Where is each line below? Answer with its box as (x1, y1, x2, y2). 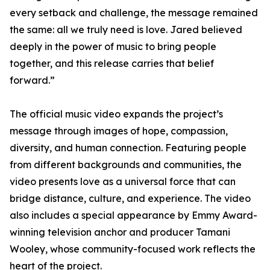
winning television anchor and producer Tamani (10, 226, 230, 238)
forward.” (10, 74, 55, 86)
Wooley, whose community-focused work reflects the (10, 243, 256, 255)
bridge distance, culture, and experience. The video (10, 192, 251, 204)
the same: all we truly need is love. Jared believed (10, 24, 242, 36)
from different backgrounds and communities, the (10, 159, 242, 171)
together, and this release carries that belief (10, 57, 214, 69)
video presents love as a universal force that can (10, 175, 236, 187)
